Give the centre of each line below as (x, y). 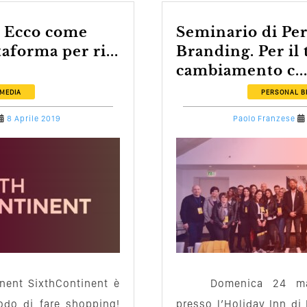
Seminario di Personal (181, 32)
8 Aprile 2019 (34, 118)
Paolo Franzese (264, 118)
